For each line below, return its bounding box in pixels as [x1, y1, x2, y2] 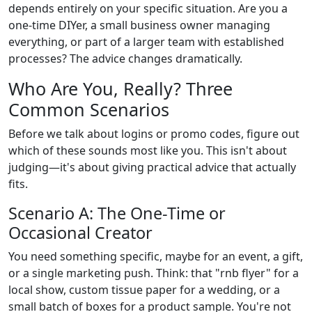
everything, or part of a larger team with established [8, 33, 284, 49]
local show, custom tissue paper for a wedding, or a [8, 281, 280, 297]
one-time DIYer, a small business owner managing [8, 17, 270, 33]
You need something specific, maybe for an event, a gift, [8, 248, 303, 264]
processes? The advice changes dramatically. [8, 50, 242, 66]
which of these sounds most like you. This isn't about [8, 142, 287, 158]
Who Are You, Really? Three [8, 76, 233, 100]
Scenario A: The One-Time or [8, 201, 226, 224]
